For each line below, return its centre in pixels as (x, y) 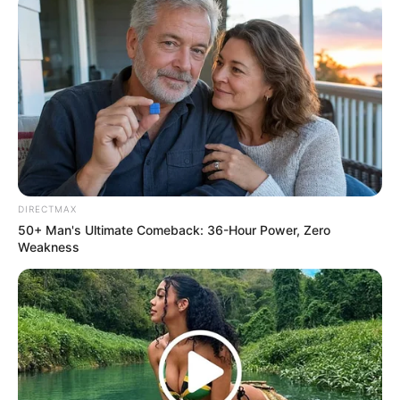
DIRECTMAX (47, 209)
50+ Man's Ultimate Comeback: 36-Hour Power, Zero (174, 230)
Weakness (49, 247)
